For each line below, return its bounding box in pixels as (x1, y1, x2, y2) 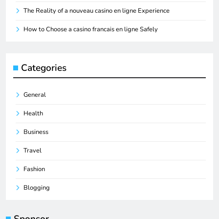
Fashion (23, 164, 45, 174)
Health (23, 109, 43, 118)
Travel (23, 146, 42, 155)
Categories (21, 61, 66, 74)
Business (23, 127, 48, 136)
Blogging (23, 183, 50, 192)
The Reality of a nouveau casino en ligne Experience (23, 6, 170, 15)
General (23, 90, 46, 99)
